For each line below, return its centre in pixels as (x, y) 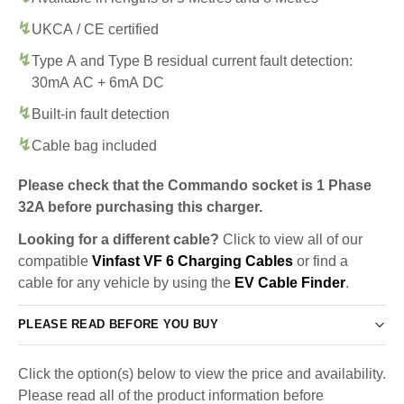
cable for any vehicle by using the (126, 282)
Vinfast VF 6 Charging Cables (193, 261)
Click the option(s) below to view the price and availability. (202, 373)
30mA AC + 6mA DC (98, 82)
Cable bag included (94, 145)
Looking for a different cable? (119, 239)
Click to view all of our (291, 239)
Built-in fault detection (101, 114)
